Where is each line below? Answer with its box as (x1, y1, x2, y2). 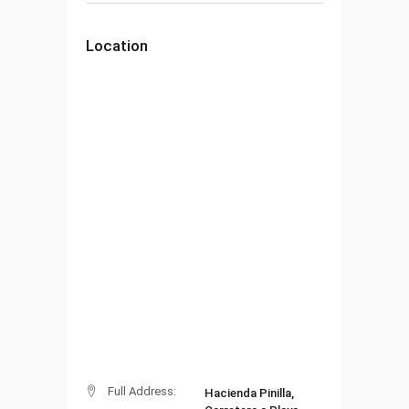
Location (86, 36, 148, 55)
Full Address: (108, 383, 176, 398)
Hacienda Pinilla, (204, 385, 294, 400)
